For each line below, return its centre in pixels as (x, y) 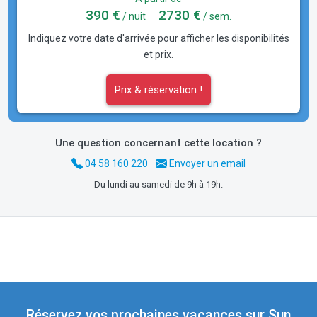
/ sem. (216, 16)
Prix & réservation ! (158, 90)
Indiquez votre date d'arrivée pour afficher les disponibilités (158, 38)
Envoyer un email (206, 164)
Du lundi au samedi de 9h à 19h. (158, 184)
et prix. (158, 54)
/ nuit (133, 16)
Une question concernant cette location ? (158, 143)
